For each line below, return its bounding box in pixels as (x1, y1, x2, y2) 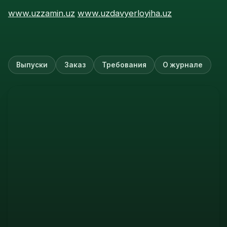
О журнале (163, 60, 203, 69)
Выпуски (16, 60, 48, 69)
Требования (101, 60, 146, 69)
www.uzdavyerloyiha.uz (78, 8, 172, 19)
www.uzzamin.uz (8, 8, 75, 19)
